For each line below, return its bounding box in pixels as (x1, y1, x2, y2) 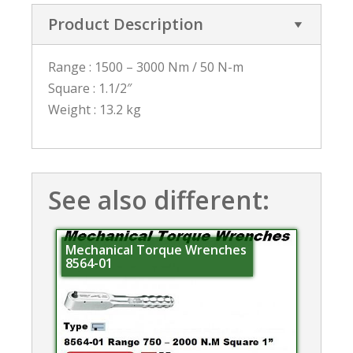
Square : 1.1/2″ (48, 79, 132, 97)
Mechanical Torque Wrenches (65, 241, 247, 259)
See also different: (48, 182, 269, 217)
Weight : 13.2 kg (48, 100, 141, 118)
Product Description (48, 13, 203, 35)
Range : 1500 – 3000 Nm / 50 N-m (48, 58, 243, 76)
